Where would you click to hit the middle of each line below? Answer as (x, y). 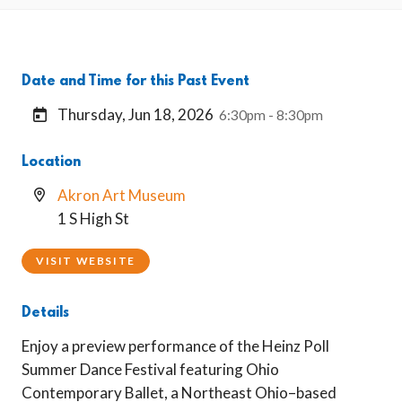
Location (51, 162)
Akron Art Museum (122, 195)
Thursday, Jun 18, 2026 (135, 114)
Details (45, 313)
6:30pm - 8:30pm (271, 115)
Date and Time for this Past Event (135, 82)
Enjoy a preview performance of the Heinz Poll (175, 346)
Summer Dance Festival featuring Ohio (150, 369)
